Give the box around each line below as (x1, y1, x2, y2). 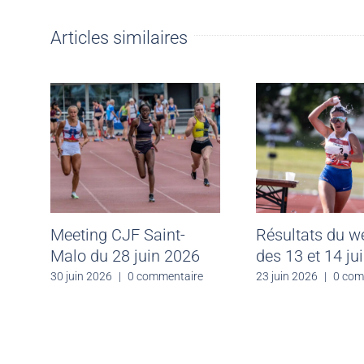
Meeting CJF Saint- (50, 224, 185, 245)
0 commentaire (128, 270, 203, 284)
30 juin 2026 (50, 270, 112, 284)
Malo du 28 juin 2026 (50, 245, 200, 266)
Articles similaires (50, 27, 188, 48)
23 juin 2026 (255, 270, 318, 284)
